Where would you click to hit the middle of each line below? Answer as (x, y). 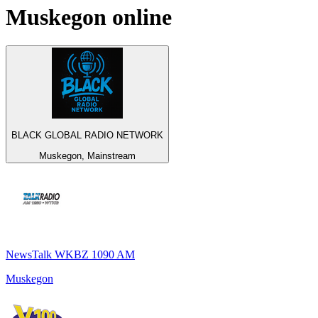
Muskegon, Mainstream (87, 155)
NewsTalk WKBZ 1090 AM (70, 254)
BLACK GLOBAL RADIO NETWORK (87, 136)
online (139, 17)
